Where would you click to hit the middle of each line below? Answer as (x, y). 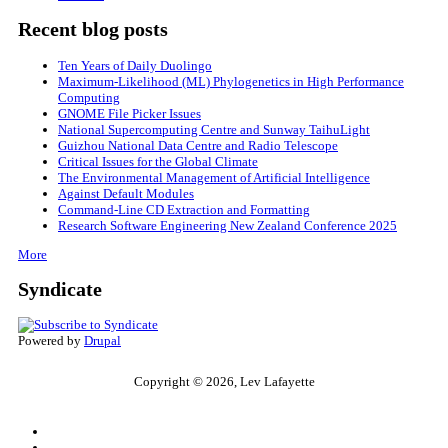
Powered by (51, 340)
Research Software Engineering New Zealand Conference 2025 (227, 225)
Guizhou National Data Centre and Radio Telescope (198, 145)
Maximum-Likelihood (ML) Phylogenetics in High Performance (231, 81)
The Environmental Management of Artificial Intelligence (214, 177)
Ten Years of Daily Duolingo (135, 65)
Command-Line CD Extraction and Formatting (184, 209)
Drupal (102, 340)
